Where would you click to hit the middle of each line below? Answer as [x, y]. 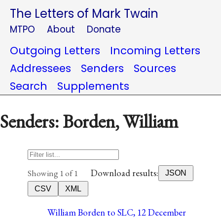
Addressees [40, 68]
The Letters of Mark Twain [84, 14]
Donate [104, 29]
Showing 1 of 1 [53, 173]
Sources [155, 68]
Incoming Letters [155, 51]
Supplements [93, 86]
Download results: [125, 173]
